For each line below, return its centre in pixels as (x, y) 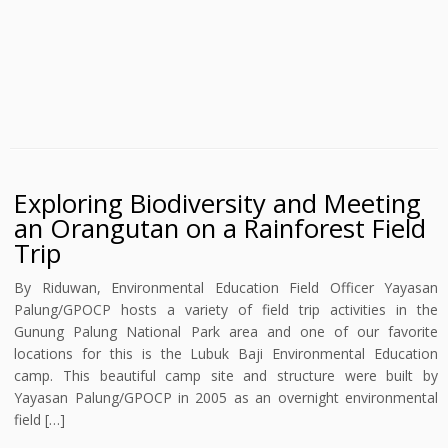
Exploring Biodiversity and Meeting (218, 203)
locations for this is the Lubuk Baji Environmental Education (226, 353)
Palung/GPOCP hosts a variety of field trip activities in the (226, 309)
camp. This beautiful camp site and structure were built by (226, 375)
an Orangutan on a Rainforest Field (220, 228)
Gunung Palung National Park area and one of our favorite (226, 331)
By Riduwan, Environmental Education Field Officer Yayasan (226, 287)
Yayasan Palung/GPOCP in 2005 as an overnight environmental (226, 397)
